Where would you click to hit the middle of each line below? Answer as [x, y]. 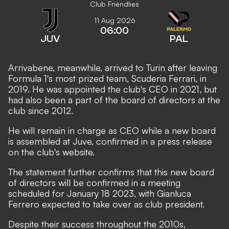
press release [185, 141]
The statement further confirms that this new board [111, 172]
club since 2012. [41, 110]
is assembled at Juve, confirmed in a [83, 141]
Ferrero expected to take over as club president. [106, 204]
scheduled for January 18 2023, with [83, 193]
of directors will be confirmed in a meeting [94, 182]
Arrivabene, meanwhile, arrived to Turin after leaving [113, 67]
